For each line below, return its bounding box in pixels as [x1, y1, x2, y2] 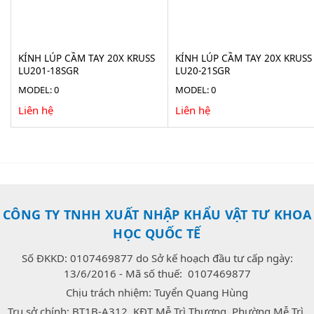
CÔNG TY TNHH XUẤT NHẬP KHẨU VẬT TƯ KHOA [3, 205, 311, 223]
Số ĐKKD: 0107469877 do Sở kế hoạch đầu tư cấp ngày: [21, 250, 293, 265]
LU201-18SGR [18, 64, 78, 77]
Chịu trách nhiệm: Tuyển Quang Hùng [66, 285, 248, 299]
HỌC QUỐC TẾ [113, 224, 201, 242]
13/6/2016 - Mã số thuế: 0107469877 [63, 266, 251, 280]
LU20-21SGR [175, 64, 230, 77]
